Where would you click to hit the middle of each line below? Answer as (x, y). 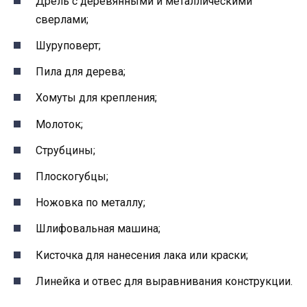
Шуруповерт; (68, 46)
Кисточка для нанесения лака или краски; (142, 255)
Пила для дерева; (81, 72)
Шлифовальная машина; (98, 229)
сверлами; (62, 19)
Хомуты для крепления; (96, 98)
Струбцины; (65, 150)
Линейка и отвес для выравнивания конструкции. (164, 281)
